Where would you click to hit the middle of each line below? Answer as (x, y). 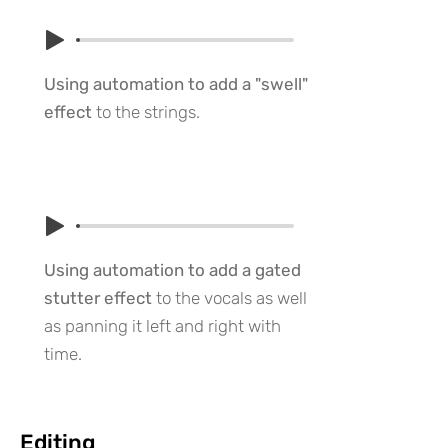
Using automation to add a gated (172, 270)
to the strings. (146, 112)
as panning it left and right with (162, 326)
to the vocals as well (229, 298)
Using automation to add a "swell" (176, 84)
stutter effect (98, 298)
